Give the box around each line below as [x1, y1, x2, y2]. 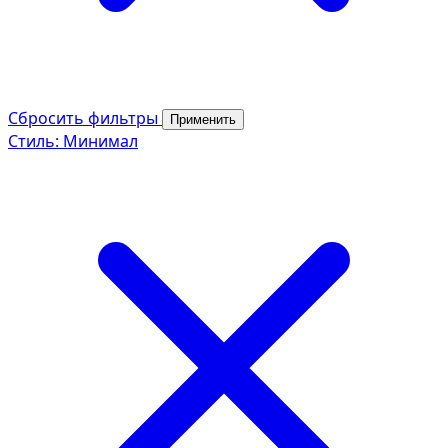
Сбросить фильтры [8, 106, 162, 129]
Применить [170, 111, 236, 127]
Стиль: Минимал [8, 129, 138, 152]
